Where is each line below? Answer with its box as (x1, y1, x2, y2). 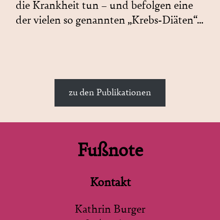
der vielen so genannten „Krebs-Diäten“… (16, 13, 203, 27)
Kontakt (89, 174, 131, 190)
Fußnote (77, 138, 143, 162)
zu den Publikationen (69, 86, 151, 99)
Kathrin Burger (75, 202, 145, 216)
